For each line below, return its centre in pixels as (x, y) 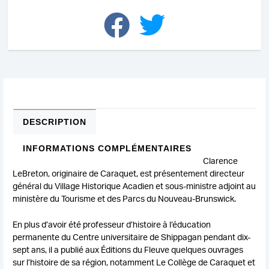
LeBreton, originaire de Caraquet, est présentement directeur (129, 173)
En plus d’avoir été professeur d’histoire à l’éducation (112, 224)
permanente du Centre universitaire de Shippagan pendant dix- (132, 236)
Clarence (221, 160)
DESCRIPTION (55, 122)
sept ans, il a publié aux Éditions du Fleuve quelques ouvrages (128, 249)
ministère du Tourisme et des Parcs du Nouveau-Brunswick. (125, 198)
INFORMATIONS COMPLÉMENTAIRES (107, 148)
